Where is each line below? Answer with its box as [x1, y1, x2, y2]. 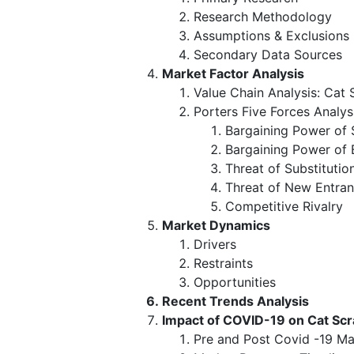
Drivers [194, 235, 236, 252]
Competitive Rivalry [225, 198, 343, 214]
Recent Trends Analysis [162, 292, 309, 309]
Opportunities [194, 273, 276, 290]
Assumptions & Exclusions [194, 27, 349, 43]
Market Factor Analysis [162, 65, 304, 81]
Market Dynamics [162, 217, 270, 233]
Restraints [194, 254, 253, 271]
